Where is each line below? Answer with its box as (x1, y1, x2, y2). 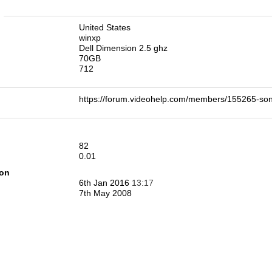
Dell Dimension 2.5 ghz (79, 43, 168, 53)
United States (79, 22, 131, 32)
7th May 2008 (79, 188, 132, 198)
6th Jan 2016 (79, 178, 132, 188)
